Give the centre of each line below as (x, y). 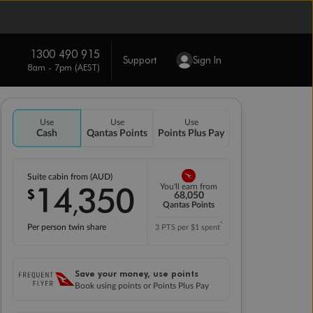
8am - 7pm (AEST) (63, 67)
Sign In (207, 60)
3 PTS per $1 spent (188, 228)
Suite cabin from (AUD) (71, 177)
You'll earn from (189, 187)
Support (139, 60)
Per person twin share (66, 227)
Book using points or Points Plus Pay (142, 286)
